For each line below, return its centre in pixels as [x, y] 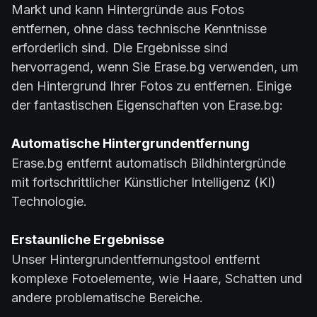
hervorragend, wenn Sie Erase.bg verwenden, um [155, 67]
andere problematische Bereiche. [107, 298]
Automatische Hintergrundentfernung [131, 144]
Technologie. [49, 202]
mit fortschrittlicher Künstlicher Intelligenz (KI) [144, 183]
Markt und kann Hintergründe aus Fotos [128, 10]
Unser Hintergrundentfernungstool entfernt [136, 260]
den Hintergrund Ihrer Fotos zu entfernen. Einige [151, 86]
